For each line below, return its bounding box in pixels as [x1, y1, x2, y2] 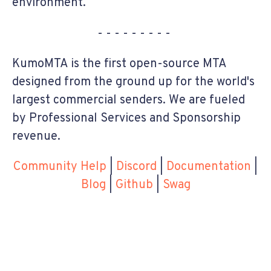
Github [115, 177, 153, 193]
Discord [116, 158, 157, 175]
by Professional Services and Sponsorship [12, 110, 241, 126]
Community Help [13, 158, 106, 175]
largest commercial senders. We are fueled [12, 92, 245, 108]
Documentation [166, 158, 251, 175]
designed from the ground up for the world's [12, 74, 255, 90]
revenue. [12, 128, 60, 145]
